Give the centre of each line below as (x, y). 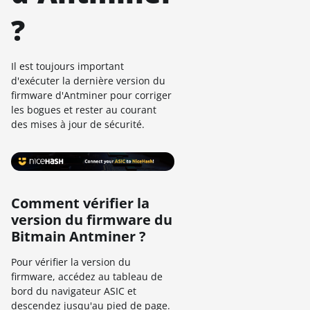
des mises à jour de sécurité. (78, 124)
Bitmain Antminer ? (79, 236)
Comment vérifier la (80, 203)
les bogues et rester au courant (84, 110)
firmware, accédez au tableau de (87, 276)
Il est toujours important (67, 66)
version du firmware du (92, 219)
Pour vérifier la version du (71, 262)
